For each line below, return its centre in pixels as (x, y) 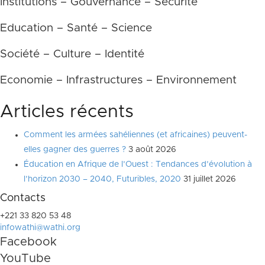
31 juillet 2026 (210, 179)
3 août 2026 (152, 150)
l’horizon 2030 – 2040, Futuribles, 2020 (102, 179)
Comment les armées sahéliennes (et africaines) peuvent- (135, 135)
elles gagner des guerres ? (75, 150)
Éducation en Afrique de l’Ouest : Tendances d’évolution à (138, 164)
